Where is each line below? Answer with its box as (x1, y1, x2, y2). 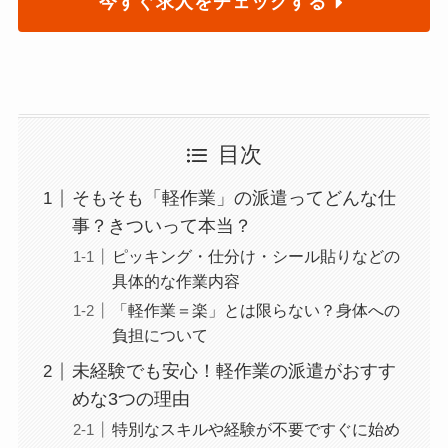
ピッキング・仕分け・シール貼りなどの (111, 247, 400, 266)
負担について (111, 326, 208, 345)
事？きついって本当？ (71, 216, 252, 237)
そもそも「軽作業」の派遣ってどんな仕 (71, 188, 396, 209)
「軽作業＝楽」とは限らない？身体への (111, 301, 400, 320)
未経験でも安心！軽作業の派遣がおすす (71, 361, 396, 382)
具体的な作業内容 (111, 272, 240, 291)
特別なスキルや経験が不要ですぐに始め (111, 420, 400, 439)
